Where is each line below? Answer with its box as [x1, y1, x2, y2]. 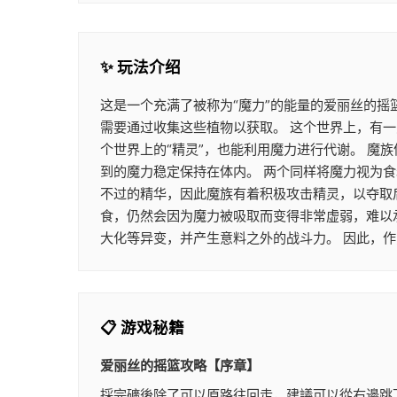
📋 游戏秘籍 [100, 318, 184, 338]
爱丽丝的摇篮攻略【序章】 [100, 357, 260, 375]
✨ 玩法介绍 [100, 58, 181, 77]
